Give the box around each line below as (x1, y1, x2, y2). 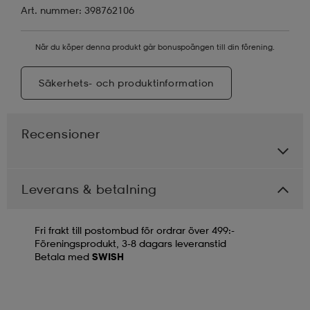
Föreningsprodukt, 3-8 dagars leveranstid (35, 237, 226, 249)
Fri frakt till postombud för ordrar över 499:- (35, 224, 235, 236)
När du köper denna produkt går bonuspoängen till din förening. (35, 42, 275, 52)
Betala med (35, 250, 92, 262)
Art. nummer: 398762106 (21, 3, 134, 16)
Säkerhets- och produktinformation (39, 76, 214, 89)
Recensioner (21, 125, 100, 141)
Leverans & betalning (21, 181, 157, 197)
